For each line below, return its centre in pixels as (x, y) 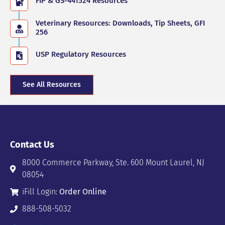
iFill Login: (40, 192)
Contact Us (32, 144)
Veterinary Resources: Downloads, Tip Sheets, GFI (120, 23)
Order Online (83, 192)
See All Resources (52, 84)
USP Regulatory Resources (81, 54)
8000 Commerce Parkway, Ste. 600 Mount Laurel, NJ (113, 163)
